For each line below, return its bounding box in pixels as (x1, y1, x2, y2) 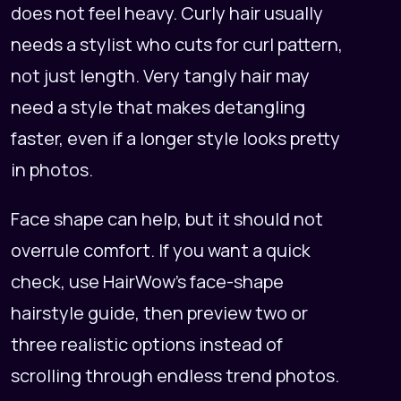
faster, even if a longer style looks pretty (11, 126, 340, 151)
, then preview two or (135, 301, 308, 326)
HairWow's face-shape (103, 269, 284, 294)
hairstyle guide (11, 301, 135, 326)
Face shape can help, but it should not (11, 207, 323, 232)
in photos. (11, 158, 93, 183)
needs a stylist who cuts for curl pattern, (11, 32, 343, 57)
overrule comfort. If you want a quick (11, 238, 311, 263)
